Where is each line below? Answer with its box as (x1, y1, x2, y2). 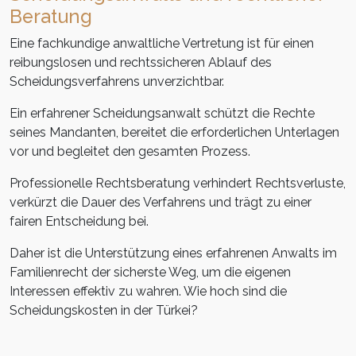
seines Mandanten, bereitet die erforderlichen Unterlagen (10, 125, 339, 141)
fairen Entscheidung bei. (10, 214, 149, 230)
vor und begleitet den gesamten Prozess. (10, 144, 250, 160)
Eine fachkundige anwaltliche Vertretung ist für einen (10, 36, 314, 52)
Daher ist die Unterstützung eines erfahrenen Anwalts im (10, 246, 337, 261)
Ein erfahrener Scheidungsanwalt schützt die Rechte (10, 106, 315, 122)
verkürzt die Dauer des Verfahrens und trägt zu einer (10, 195, 311, 211)
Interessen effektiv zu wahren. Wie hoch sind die (10, 284, 287, 300)
